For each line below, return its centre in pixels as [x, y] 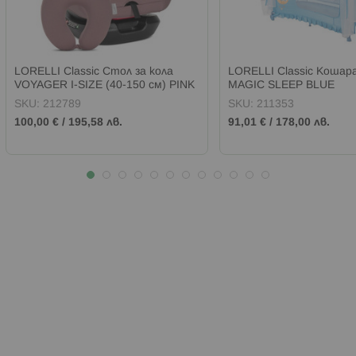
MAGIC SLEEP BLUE [281, 85]
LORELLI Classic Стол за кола [94, 72]
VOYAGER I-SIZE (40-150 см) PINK [104, 85]
